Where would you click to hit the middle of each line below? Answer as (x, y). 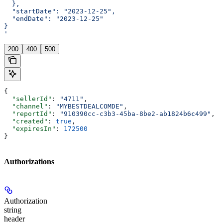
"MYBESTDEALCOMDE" (90, 107)
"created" (26, 121)
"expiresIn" (30, 129)
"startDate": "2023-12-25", (60, 11)
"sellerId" (28, 99)
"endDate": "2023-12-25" (54, 19)
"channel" (26, 107)
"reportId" (28, 114)
